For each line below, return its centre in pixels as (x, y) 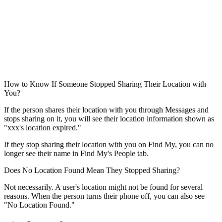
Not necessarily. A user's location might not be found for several (103, 187)
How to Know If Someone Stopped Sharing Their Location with (105, 84)
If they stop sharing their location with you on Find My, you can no (109, 144)
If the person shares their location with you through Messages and (106, 110)
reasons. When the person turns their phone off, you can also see (104, 196)
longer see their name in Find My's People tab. (76, 153)
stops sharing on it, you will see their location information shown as (109, 118)
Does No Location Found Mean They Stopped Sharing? (92, 170)
